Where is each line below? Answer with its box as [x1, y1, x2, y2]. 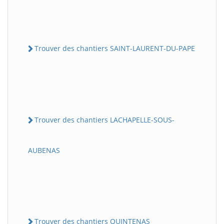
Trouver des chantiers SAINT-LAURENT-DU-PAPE [34, 43, 195, 53]
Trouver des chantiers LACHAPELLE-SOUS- [34, 114, 174, 124]
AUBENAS [28, 145, 60, 155]
